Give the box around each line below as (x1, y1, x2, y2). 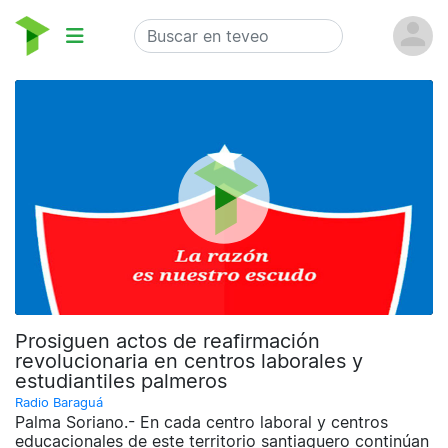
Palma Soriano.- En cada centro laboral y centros (15, 412, 388, 433)
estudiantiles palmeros (15, 369, 227, 394)
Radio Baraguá (15, 395, 103, 411)
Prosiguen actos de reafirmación (15, 329, 320, 354)
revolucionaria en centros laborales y (15, 349, 363, 374)
